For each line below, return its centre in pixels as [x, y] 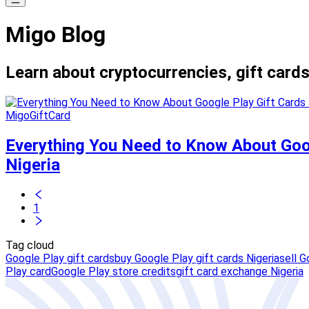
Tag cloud [30, 245]
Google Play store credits [113, 271]
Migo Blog [56, 35]
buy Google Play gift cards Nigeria [197, 258]
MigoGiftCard [38, 115]
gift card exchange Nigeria [240, 271]
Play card [28, 271]
